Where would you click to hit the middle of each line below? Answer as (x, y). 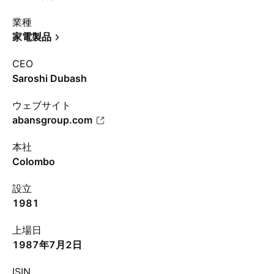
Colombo (34, 161)
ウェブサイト (42, 105)
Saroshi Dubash (50, 78)
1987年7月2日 (47, 245)
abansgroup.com (52, 120)
